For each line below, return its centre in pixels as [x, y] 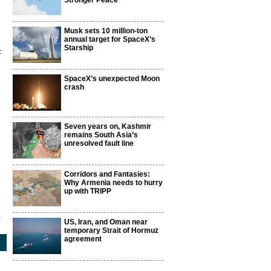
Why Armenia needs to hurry [113, 183]
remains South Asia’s [101, 135]
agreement [83, 239]
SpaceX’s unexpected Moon [112, 79]
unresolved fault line [99, 143]
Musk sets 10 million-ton [106, 31]
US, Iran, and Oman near [106, 222]
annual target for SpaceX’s [110, 39]
